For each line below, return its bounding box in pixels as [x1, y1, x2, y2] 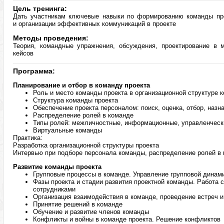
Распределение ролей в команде [33, 111, 133, 119]
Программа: [13, 67, 55, 75]
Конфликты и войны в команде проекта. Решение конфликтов [33, 215, 220, 223]
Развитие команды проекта [13, 163, 101, 170]
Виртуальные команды [33, 126, 102, 134]
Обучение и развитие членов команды [33, 208, 149, 215]
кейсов [13, 49, 33, 57]
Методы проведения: [13, 33, 88, 42]
